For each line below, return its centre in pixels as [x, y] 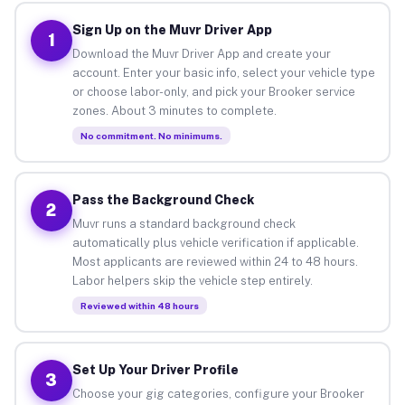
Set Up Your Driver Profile [155, 369]
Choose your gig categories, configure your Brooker [218, 393]
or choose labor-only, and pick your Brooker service [213, 91]
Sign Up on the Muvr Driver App [172, 29]
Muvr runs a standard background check [184, 223]
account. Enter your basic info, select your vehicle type [223, 72]
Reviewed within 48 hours [139, 305]
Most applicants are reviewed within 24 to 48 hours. [215, 261]
